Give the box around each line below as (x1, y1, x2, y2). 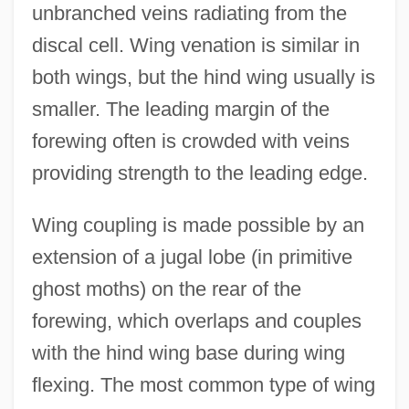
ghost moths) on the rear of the (31, 277, 301, 300)
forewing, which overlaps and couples (31, 309, 362, 332)
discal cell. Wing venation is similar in (31, 33, 360, 57)
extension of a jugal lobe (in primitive (31, 245, 352, 268)
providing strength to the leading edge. (31, 161, 368, 184)
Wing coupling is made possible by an (31, 213, 364, 236)
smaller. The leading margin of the (31, 97, 330, 121)
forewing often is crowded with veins (31, 129, 350, 152)
